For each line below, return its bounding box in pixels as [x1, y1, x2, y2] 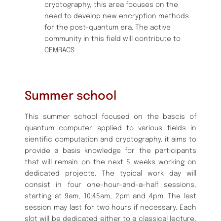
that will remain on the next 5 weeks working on [25, 158, 196, 166]
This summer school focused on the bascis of [25, 113, 196, 120]
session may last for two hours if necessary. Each [25, 204, 196, 211]
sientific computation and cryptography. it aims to [25, 136, 196, 143]
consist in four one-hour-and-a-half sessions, [25, 181, 196, 188]
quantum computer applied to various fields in [25, 124, 196, 132]
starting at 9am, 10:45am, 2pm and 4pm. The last [25, 192, 196, 200]
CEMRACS [44, 46, 74, 54]
